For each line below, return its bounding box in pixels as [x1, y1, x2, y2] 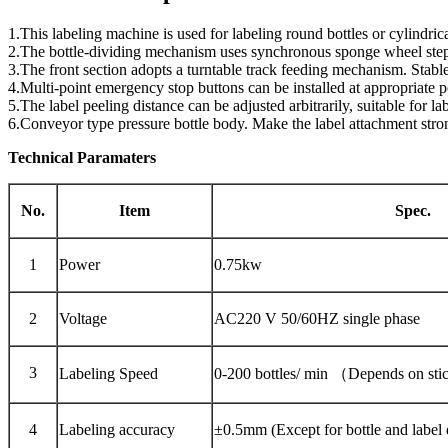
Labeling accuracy [59, 420, 175, 438]
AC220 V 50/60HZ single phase [214, 309, 420, 327]
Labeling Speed [59, 364, 158, 382]
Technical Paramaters [8, 148, 156, 166]
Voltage [59, 309, 107, 327]
